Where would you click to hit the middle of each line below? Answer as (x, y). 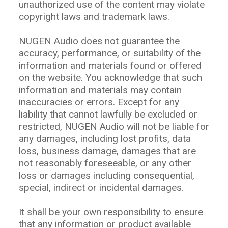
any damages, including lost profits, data (105, 139)
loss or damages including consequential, (107, 175)
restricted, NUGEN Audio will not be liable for (114, 126)
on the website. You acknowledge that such (110, 78)
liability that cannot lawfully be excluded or (108, 114)
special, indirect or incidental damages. (101, 188)
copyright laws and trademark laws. (94, 17)
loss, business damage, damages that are (107, 151)
